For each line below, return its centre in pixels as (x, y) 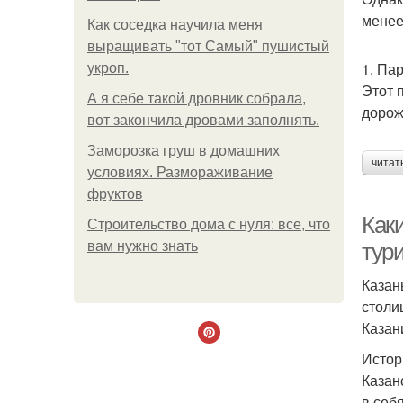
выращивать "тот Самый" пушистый (208, 46)
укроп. (108, 68)
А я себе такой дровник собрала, (197, 99)
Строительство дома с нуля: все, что (209, 224)
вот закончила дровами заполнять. (203, 120)
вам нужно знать (143, 246)
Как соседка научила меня (175, 25)
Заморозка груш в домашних (184, 151)
